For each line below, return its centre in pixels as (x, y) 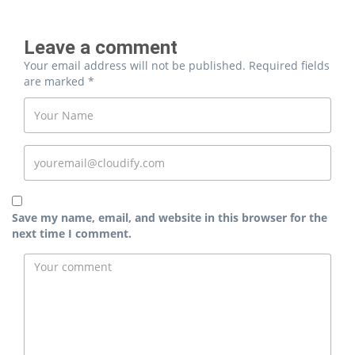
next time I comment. (72, 234)
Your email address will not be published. (135, 66)
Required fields (288, 66)
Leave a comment (101, 48)
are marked (56, 82)
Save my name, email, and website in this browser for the (170, 218)
